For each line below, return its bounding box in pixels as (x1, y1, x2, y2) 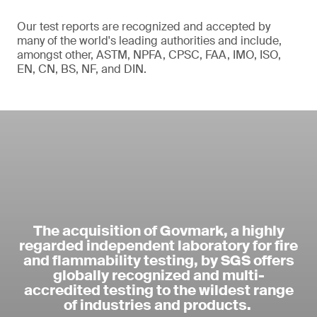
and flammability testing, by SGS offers (23, 250, 294, 270)
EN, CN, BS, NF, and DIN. (17, 61, 146, 76)
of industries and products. (63, 295, 254, 314)
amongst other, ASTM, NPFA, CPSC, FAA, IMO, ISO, (17, 47, 281, 62)
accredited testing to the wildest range (23, 280, 294, 299)
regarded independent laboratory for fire (19, 236, 298, 255)
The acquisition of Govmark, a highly (33, 221, 284, 240)
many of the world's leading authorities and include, (17, 33, 282, 48)
